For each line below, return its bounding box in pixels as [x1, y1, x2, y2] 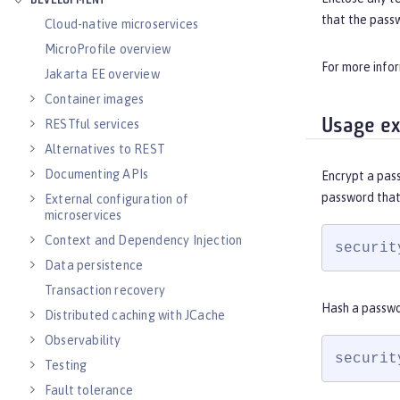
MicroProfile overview [45, 42, 171, 56]
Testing [45, 358, 87, 372]
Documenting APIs [45, 167, 149, 181]
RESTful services [45, 117, 140, 131]
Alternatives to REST [45, 142, 165, 156]
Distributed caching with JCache [45, 308, 226, 322]
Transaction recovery [45, 283, 165, 297]
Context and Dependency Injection [45, 233, 243, 247]
